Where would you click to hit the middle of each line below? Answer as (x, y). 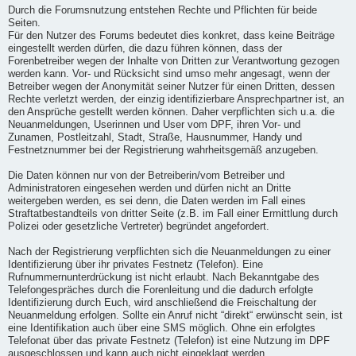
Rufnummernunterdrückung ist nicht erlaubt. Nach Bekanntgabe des (164, 277)
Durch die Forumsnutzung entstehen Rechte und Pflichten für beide (163, 10)
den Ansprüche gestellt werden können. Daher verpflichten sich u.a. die (171, 112)
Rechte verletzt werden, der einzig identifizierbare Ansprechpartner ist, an (176, 99)
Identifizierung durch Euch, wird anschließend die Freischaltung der (162, 302)
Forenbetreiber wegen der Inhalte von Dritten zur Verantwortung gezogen (174, 61)
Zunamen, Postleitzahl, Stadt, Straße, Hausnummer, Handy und (155, 137)
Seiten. (24, 23)
